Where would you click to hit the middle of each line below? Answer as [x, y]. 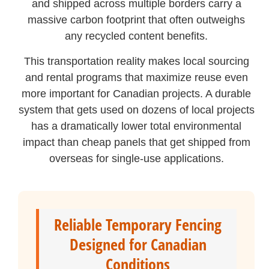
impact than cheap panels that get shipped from [136, 142]
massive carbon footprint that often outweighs [137, 20]
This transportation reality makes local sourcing [136, 61]
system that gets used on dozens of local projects [136, 110]
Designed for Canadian [138, 244]
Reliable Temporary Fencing [138, 224]
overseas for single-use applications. [136, 158]
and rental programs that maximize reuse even [136, 77]
